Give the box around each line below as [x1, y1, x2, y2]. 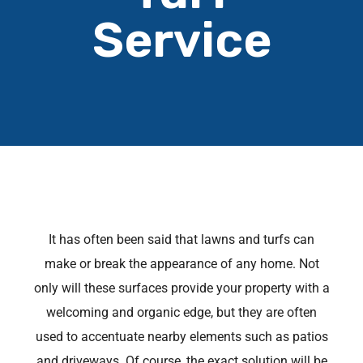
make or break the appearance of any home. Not [44, 256, 319, 271]
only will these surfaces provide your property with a [33, 280, 330, 296]
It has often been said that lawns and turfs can [49, 232, 314, 247]
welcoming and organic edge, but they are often [46, 305, 317, 320]
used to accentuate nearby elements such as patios [35, 329, 328, 344]
